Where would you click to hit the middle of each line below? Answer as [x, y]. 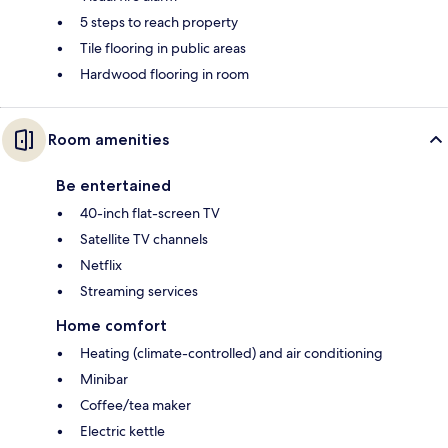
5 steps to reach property [159, 21]
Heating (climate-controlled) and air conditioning [231, 352]
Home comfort [111, 325]
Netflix [101, 264]
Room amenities [108, 139]
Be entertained [113, 185]
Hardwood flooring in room [164, 73]
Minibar [104, 378]
